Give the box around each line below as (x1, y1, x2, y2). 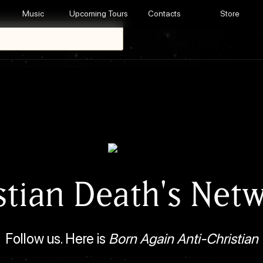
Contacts (147, 9, 181, 19)
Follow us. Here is (5, 230, 109, 248)
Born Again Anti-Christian (108, 230, 258, 248)
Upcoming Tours (69, 9, 128, 19)
